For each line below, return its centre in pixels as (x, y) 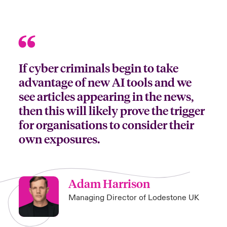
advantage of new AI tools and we (105, 82)
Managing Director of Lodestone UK (134, 198)
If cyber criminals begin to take (98, 68)
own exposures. (59, 139)
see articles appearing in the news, (106, 96)
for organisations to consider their (106, 124)
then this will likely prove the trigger (111, 110)
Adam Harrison (109, 183)
